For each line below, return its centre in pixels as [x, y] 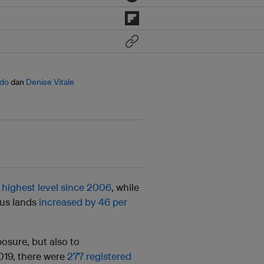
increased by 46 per [83, 202]
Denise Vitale [50, 82]
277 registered [99, 256]
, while [125, 187]
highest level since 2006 [57, 187]
